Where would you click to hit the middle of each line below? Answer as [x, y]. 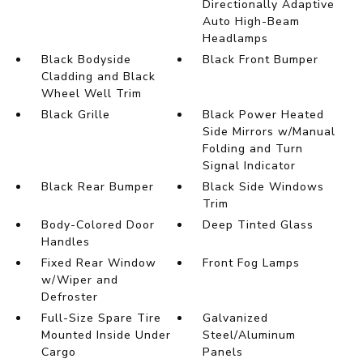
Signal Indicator [250, 166]
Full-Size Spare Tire [101, 318]
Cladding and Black [98, 77]
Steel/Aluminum [250, 335]
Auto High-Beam [252, 22]
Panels [223, 352]
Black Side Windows [264, 187]
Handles [65, 242]
